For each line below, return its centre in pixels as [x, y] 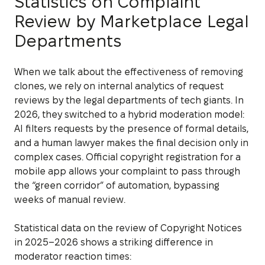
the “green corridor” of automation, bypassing [117, 185]
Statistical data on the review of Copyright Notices [128, 228]
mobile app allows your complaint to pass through [127, 171]
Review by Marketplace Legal [132, 21]
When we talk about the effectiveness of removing [129, 72]
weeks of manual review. [70, 199]
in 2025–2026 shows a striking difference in [114, 242]
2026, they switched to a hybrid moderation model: [129, 114]
